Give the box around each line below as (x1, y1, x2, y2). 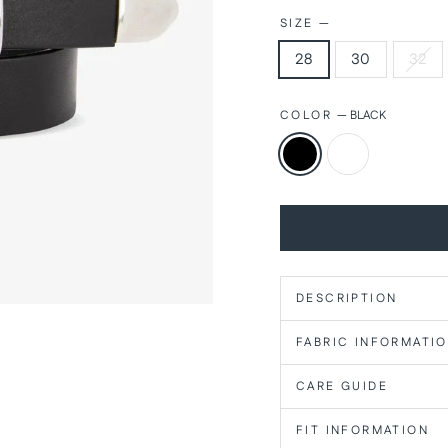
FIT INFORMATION (296, 421, 429, 439)
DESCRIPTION (296, 289, 398, 307)
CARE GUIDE (296, 377, 388, 395)
